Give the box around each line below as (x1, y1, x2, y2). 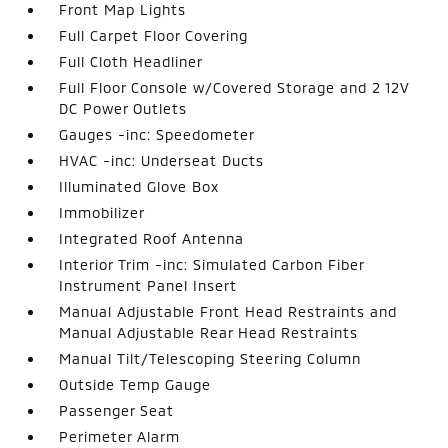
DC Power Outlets (59, 100, 188, 117)
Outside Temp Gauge (59, 376, 212, 393)
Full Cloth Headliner (59, 53, 204, 70)
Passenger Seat (59, 402, 175, 419)
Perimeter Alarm (59, 428, 181, 445)
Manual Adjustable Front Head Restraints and (59, 303, 398, 320)
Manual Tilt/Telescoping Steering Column (59, 350, 362, 367)
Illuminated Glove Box (59, 178, 220, 195)
